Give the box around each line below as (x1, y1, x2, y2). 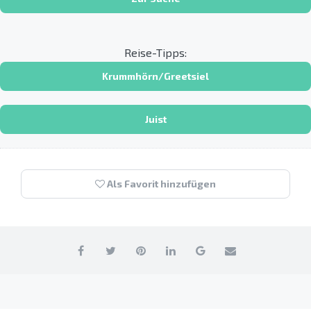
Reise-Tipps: (124, 45, 187, 59)
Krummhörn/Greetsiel (102, 69, 209, 82)
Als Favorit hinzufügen (105, 177, 216, 190)
